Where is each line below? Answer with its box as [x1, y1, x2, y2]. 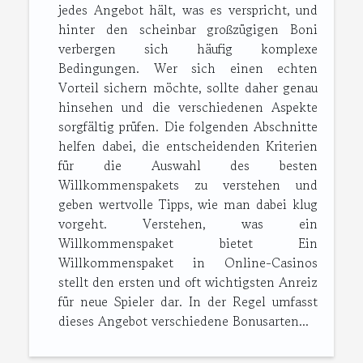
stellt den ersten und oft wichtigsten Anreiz [58, 272, 318, 293]
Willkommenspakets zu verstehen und [58, 175, 318, 195]
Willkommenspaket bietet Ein [58, 233, 318, 254]
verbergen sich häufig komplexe [58, 39, 318, 59]
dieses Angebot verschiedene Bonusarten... [58, 311, 309, 331]
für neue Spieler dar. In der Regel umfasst [58, 292, 318, 312]
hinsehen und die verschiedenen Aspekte [58, 97, 318, 117]
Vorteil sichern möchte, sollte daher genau [58, 78, 318, 98]
